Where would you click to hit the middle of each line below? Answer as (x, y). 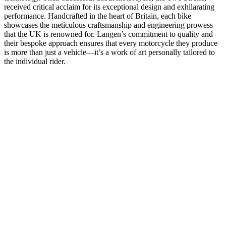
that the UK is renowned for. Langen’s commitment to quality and (108, 34)
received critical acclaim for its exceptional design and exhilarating (109, 7)
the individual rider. (35, 61)
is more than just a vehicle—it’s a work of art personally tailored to (109, 52)
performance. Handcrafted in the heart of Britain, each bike (98, 16)
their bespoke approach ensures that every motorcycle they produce (111, 43)
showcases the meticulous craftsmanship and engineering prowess (108, 25)
